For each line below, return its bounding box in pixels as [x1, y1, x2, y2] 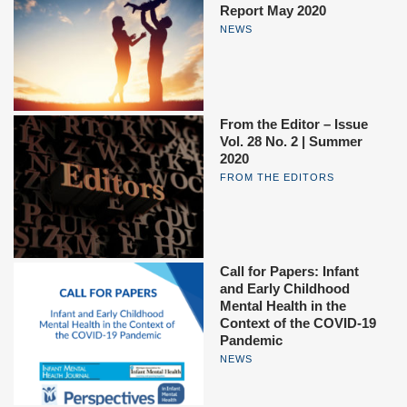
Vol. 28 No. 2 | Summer [220, 133, 362, 149]
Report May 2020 [220, 3, 326, 19]
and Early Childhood [220, 280, 350, 296]
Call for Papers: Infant [220, 263, 359, 279]
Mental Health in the [220, 297, 346, 313]
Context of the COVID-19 [220, 314, 376, 331]
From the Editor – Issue [220, 115, 368, 132]
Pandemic [220, 332, 283, 348]
